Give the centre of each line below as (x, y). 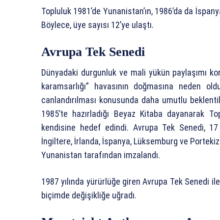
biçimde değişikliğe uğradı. (89, 195)
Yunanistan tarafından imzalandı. (101, 155)
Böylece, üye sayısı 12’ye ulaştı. (97, 25)
